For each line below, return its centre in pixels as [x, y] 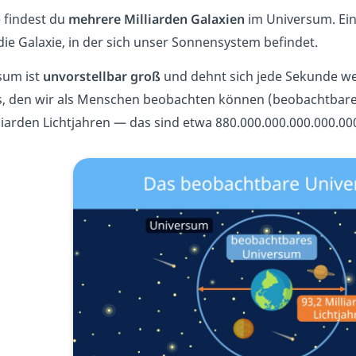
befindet [289, 42]
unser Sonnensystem [198, 42]
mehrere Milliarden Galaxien [156, 19]
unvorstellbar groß [101, 76]
